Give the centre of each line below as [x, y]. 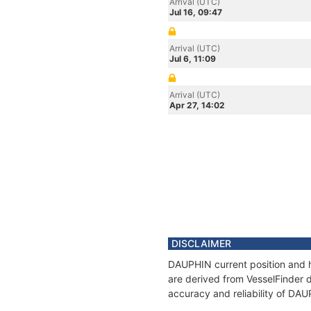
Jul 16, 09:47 [196, 12]
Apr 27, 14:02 [197, 105]
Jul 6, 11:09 [193, 59]
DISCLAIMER [201, 243]
